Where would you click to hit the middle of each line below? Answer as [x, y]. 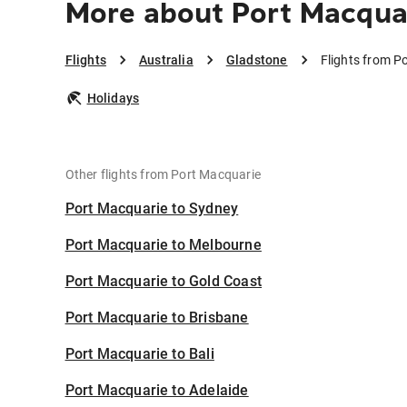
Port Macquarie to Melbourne [163, 245]
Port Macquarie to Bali [139, 354]
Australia [166, 60]
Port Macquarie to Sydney [152, 209]
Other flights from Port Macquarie [163, 175]
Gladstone [257, 60]
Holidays [113, 99]
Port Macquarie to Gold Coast [164, 282]
